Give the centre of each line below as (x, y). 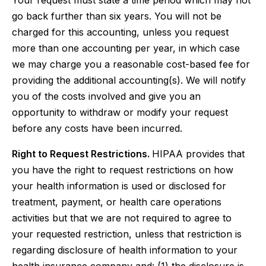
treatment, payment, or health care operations (117, 202)
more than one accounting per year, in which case (126, 48)
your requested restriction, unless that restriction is (127, 234)
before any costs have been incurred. (97, 128)
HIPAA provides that (198, 154)
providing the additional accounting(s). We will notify (129, 80)
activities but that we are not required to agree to (122, 218)
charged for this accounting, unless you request (120, 32)
